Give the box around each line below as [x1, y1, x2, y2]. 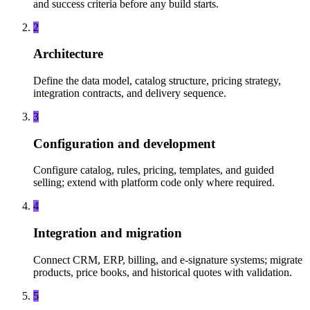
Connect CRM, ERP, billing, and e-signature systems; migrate [33, 253, 302, 266]
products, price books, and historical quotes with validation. [33, 266, 292, 278]
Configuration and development [33, 136, 215, 151]
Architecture [33, 46, 103, 62]
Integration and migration [33, 226, 182, 241]
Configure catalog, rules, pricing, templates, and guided [33, 164, 274, 176]
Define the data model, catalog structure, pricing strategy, [33, 74, 281, 86]
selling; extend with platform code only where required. [33, 176, 275, 189]
